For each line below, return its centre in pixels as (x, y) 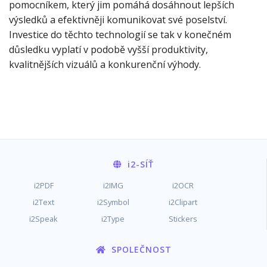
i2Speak (44, 219)
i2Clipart (183, 202)
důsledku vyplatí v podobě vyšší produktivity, (108, 49)
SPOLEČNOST (140, 249)
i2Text (44, 202)
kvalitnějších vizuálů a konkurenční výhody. (105, 64)
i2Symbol (113, 202)
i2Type (113, 219)
